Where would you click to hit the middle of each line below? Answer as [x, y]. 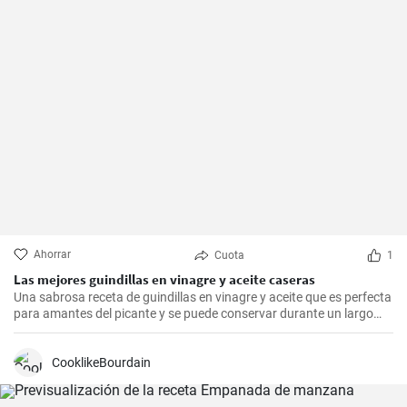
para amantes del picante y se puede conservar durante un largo [194, 314]
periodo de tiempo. [66, 330]
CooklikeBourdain [101, 363]
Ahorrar [52, 255]
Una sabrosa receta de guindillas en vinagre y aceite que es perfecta [203, 298]
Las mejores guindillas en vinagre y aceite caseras [164, 280]
